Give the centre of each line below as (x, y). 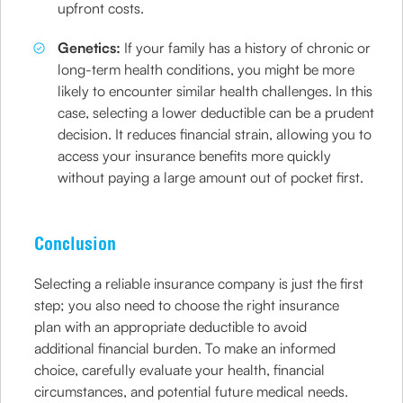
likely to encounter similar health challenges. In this (215, 91)
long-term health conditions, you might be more (206, 70)
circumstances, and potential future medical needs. (192, 392)
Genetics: (90, 48)
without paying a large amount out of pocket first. (211, 178)
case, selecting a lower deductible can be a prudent (216, 113)
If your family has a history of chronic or (246, 48)
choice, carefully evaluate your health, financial (180, 370)
